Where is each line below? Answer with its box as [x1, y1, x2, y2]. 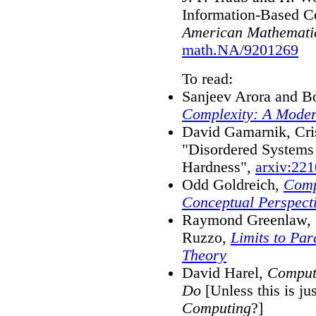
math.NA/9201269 [182, 41, 298, 59]
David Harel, [182, 264, 267, 281]
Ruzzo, [182, 229, 231, 246]
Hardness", [182, 158, 255, 176]
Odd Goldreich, [182, 176, 284, 193]
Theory [182, 246, 226, 264]
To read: [182, 70, 233, 87]
